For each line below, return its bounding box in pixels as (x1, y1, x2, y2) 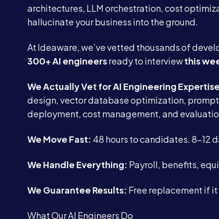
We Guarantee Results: (27, 184, 127, 196)
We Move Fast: (27, 133, 91, 145)
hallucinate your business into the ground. (27, 16, 198, 27)
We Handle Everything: (27, 159, 128, 170)
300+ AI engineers (27, 55, 107, 66)
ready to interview (107, 55, 184, 66)
